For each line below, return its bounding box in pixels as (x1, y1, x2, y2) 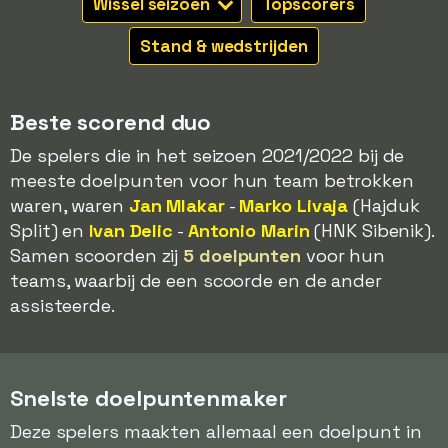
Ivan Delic (89, 219, 174, 242)
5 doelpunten (183, 244, 301, 267)
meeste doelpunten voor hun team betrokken (10, 169, 414, 192)
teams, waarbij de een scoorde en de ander (10, 269, 382, 292)
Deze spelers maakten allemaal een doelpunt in (10, 420, 422, 443)
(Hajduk (348, 194, 420, 217)
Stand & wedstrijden (140, 35, 308, 57)
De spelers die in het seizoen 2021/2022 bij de (10, 144, 405, 167)
